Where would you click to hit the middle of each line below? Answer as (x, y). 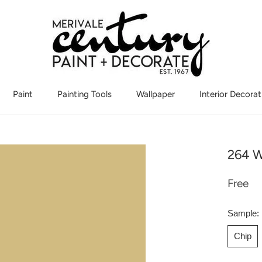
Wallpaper (155, 94)
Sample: (243, 213)
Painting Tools (84, 94)
